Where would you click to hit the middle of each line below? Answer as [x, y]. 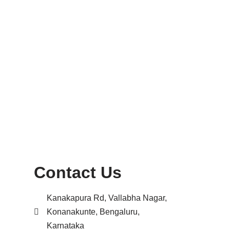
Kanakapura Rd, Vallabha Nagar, [107, 198]
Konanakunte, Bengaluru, [93, 212]
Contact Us [78, 173]
